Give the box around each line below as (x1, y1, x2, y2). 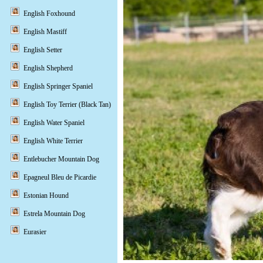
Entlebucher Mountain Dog (23, 155, 99, 163)
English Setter (23, 46, 62, 54)
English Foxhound (23, 9, 75, 18)
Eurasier (23, 228, 46, 236)
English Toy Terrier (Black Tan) (23, 100, 111, 109)
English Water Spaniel (23, 119, 85, 127)
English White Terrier (23, 137, 83, 145)
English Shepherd (23, 64, 73, 72)
